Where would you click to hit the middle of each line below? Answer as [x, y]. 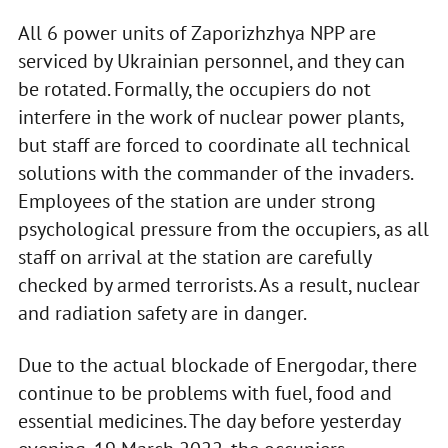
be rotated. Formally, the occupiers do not [194, 89]
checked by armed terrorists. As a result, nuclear [218, 285]
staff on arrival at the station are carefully [194, 257]
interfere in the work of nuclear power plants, [210, 117]
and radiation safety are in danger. [162, 313]
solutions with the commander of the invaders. [214, 173]
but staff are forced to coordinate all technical [213, 145]
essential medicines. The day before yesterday [208, 421]
